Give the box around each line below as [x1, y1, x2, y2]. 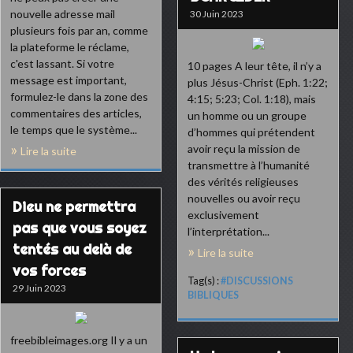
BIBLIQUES [188, 289, 239, 301]
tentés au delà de [13, 240, 132, 258]
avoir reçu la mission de [188, 142, 300, 155]
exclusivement [188, 208, 259, 221]
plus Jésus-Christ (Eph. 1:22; [188, 76, 328, 89]
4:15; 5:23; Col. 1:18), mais [188, 92, 316, 106]
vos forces [13, 262, 86, 280]
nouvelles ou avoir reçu [188, 191, 300, 205]
